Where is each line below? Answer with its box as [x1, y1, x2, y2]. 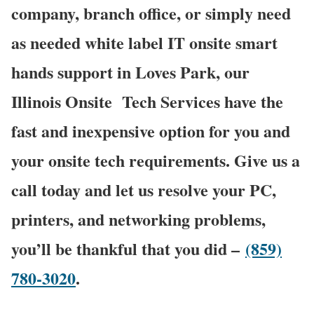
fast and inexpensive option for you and [11, 118, 290, 144]
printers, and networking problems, [11, 207, 266, 232]
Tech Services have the [122, 89, 283, 114]
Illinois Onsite [11, 89, 122, 114]
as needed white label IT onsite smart [11, 30, 278, 55]
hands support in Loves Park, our [11, 60, 250, 85]
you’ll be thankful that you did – [11, 236, 240, 261]
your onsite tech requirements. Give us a [11, 148, 300, 173]
